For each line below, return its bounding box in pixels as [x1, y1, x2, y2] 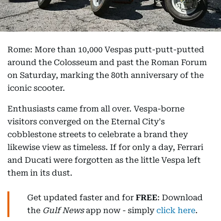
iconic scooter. [7, 83, 65, 93]
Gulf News [42, 206, 84, 216]
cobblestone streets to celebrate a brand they [7, 130, 188, 140]
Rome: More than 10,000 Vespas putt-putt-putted [7, 45, 204, 55]
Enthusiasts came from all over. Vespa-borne [7, 104, 184, 114]
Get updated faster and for [27, 193, 136, 203]
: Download [157, 193, 203, 203]
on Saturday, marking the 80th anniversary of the [7, 71, 204, 80]
